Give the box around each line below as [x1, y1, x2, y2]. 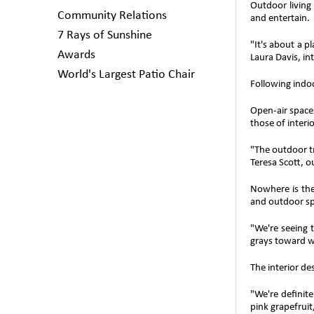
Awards [57, 48, 95, 62]
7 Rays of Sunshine [57, 29, 152, 42]
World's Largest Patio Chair [57, 68, 195, 81]
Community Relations [57, 9, 167, 22]
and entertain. [250, 13, 310, 24]
